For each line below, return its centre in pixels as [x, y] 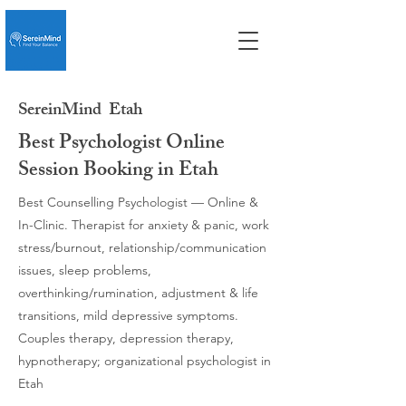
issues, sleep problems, [85, 270]
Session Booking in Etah [118, 172]
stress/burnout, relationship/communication [142, 247]
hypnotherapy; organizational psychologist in [145, 361]
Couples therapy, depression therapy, [126, 338]
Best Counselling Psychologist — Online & [138, 202]
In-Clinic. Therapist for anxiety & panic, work [144, 225]
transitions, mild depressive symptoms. [128, 315]
